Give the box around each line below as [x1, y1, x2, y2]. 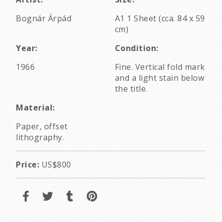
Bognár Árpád [16, 12, 71, 24]
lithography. [16, 131, 64, 143]
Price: [16, 159, 39, 170]
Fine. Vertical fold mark [114, 61, 205, 72]
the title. [114, 83, 148, 94]
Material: [16, 102, 55, 113]
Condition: [114, 42, 159, 54]
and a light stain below [114, 72, 204, 83]
